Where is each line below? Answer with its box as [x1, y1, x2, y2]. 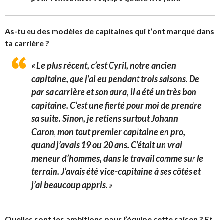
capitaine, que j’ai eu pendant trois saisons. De [31, 73, 199, 84]
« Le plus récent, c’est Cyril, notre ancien [31, 60, 176, 71]
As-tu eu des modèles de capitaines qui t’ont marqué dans [5, 27, 214, 36]
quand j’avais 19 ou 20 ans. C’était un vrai [31, 139, 182, 150]
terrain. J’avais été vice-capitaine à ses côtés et [31, 166, 201, 177]
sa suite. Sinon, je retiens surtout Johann [31, 113, 178, 124]
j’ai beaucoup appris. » [31, 179, 112, 190]
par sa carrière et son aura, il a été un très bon [31, 86, 196, 97]
